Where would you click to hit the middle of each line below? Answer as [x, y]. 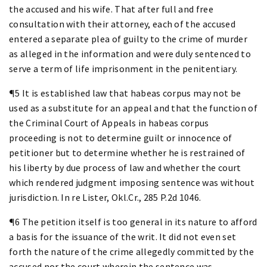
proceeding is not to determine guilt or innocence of [121, 137]
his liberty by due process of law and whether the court [125, 167]
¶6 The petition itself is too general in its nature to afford [133, 221]
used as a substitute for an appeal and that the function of [133, 108]
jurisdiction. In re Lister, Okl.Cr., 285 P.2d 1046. [105, 197]
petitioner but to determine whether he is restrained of [127, 152]
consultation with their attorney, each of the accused [122, 24]
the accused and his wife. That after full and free [111, 9]
